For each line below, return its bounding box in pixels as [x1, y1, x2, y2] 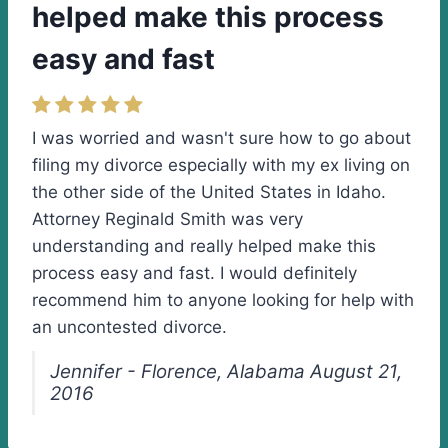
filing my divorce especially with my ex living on [32, 155, 410, 175]
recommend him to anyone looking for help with [32, 290, 414, 310]
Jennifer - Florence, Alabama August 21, [50, 360, 402, 383]
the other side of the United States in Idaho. [32, 182, 386, 202]
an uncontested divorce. [32, 317, 227, 337]
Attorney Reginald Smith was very [32, 209, 303, 229]
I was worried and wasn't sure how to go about [32, 128, 411, 148]
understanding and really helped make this [32, 236, 376, 256]
